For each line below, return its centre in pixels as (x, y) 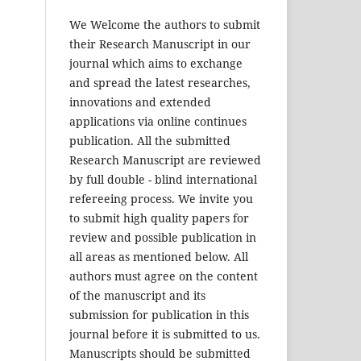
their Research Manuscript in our (160, 44)
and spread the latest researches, (160, 83)
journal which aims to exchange (156, 64)
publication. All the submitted (150, 141)
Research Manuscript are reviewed (165, 160)
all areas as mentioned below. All (159, 257)
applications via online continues (158, 122)
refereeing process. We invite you (161, 199)
